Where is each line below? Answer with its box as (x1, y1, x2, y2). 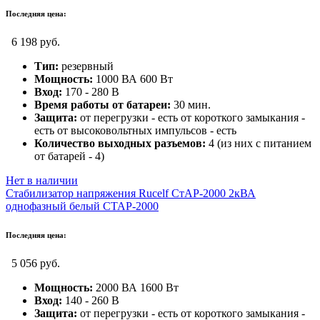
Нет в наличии (6, 174, 78, 186)
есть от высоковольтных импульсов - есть (34, 124, 236, 136)
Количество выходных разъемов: (34, 136, 206, 149)
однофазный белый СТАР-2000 (6, 199, 159, 212)
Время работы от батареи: (34, 98, 171, 111)
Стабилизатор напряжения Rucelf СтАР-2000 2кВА (6, 186, 256, 199)
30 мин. (171, 98, 211, 111)
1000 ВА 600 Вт (93, 72, 173, 85)
